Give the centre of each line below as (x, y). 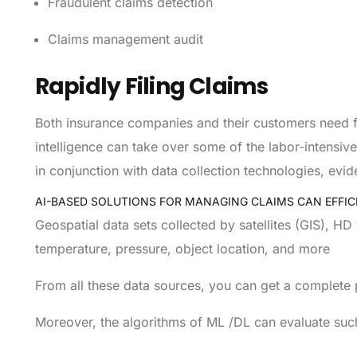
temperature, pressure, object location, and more (182, 249)
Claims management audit (127, 39)
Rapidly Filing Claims (151, 87)
